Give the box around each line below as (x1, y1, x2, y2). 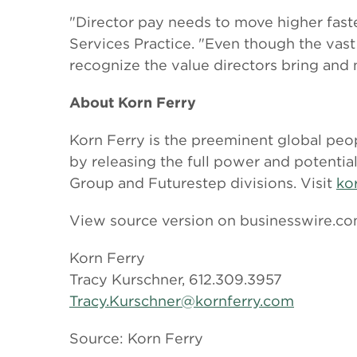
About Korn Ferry (69, 94, 196, 111)
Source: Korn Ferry (69, 330, 203, 347)
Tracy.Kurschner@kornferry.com (69, 292, 294, 309)
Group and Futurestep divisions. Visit (69, 175, 336, 191)
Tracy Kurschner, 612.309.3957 (69, 271, 282, 288)
